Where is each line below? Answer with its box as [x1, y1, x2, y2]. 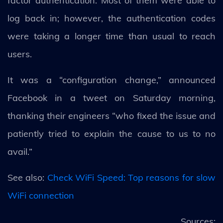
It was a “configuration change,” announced [7, 74, 216, 86]
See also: [7, 172, 47, 183]
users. [7, 48, 32, 60]
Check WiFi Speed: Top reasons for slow [47, 172, 216, 183]
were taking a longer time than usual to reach [7, 30, 216, 42]
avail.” [7, 146, 32, 157]
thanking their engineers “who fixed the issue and [7, 110, 216, 121]
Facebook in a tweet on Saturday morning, [7, 92, 216, 104]
